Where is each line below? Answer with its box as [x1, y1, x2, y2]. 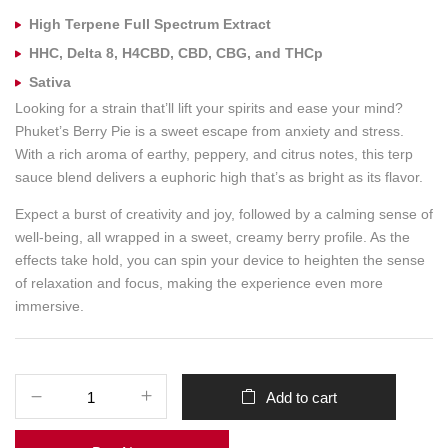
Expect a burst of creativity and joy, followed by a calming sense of [15, 206, 433, 222]
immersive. [15, 298, 84, 314]
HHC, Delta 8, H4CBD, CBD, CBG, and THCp [29, 45, 323, 61]
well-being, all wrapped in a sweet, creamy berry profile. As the [15, 229, 410, 245]
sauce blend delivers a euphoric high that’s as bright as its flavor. [15, 169, 423, 185]
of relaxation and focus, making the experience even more [15, 275, 383, 291]
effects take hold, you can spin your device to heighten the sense [15, 252, 425, 268]
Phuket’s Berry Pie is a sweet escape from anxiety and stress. [15, 123, 404, 139]
